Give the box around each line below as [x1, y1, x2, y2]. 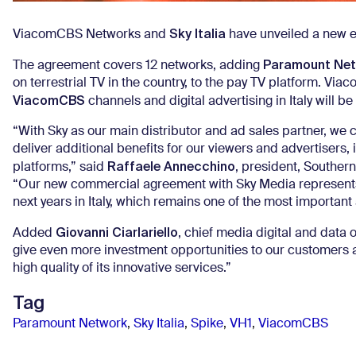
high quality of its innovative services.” [13, 261, 231, 275]
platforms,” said [13, 161, 107, 174]
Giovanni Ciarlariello [56, 223, 178, 241]
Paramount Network [13, 317, 127, 331]
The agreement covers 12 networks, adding [13, 59, 263, 72]
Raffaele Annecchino [107, 157, 235, 175]
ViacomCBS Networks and [13, 28, 169, 41]
